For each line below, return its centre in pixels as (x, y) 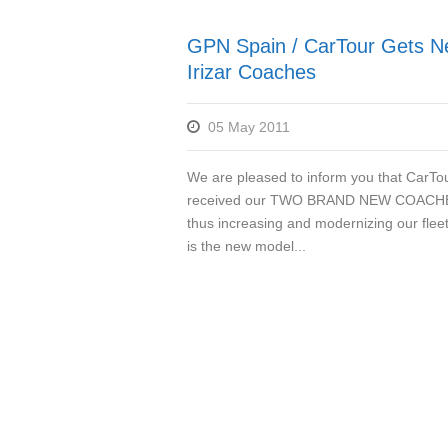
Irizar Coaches (251, 71)
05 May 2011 (249, 126)
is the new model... (246, 245)
